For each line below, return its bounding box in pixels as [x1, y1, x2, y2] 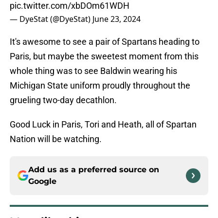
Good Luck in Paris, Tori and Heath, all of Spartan [10, 119, 197, 130]
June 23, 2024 [92, 14, 141, 25]
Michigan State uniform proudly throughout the [10, 80, 190, 91]
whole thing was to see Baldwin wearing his [10, 66, 177, 76]
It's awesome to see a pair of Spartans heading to [10, 36, 200, 47]
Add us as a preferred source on [28, 165, 159, 175]
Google [28, 177, 56, 186]
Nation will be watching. [10, 134, 102, 145]
